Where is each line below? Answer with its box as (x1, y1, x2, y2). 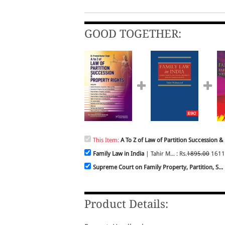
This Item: (93, 137, 121, 144)
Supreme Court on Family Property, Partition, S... (93, 164, 223, 171)
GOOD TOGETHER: (84, 28, 181, 41)
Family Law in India (93, 150, 144, 158)
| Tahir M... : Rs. (144, 150, 187, 158)
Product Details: (84, 198, 168, 211)
